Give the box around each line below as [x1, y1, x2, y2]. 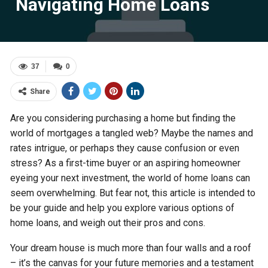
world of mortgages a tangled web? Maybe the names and [10, 127, 254, 139]
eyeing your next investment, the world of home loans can [10, 172, 251, 184]
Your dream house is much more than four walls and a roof [10, 242, 252, 254]
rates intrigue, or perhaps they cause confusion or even [10, 142, 240, 154]
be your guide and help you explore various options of [10, 202, 235, 214]
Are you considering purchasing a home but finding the [10, 112, 236, 124]
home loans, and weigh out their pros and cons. [10, 217, 206, 229]
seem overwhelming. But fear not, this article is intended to [10, 187, 256, 199]
